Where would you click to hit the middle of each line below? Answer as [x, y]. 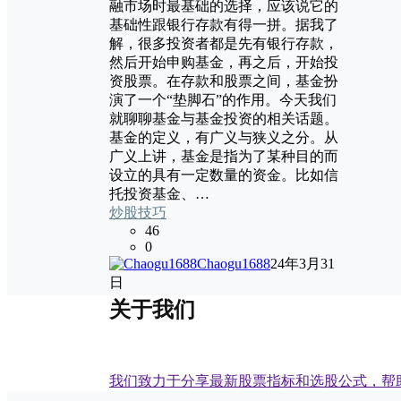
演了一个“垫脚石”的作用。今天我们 [223, 99]
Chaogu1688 [234, 263]
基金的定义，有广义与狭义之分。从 [224, 137]
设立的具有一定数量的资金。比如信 [224, 175]
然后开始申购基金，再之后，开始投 [224, 62]
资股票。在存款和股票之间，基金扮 [224, 81]
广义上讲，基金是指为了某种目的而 [224, 156]
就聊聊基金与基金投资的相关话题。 [224, 118]
